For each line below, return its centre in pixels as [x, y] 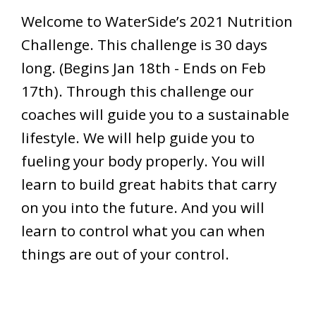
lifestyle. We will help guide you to [138, 137]
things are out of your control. [125, 254]
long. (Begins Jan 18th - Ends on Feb [144, 67]
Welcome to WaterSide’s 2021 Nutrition [157, 21]
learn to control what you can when [143, 230]
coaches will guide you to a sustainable [155, 114]
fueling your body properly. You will [143, 160]
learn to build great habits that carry [149, 184]
